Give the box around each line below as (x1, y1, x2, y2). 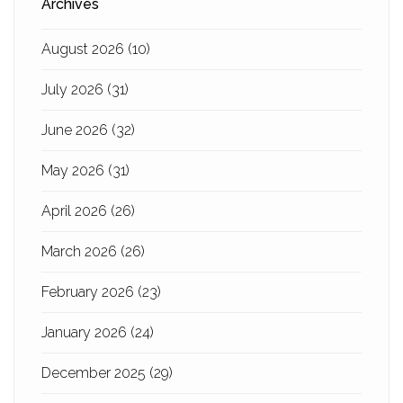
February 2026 (41, 283, 138, 300)
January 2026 (41, 324, 130, 341)
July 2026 (41, 81, 107, 98)
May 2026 (41, 162, 108, 179)
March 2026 (41, 243, 121, 260)
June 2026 (41, 121, 112, 139)
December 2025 (41, 364, 149, 381)
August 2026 (41, 40, 128, 58)
